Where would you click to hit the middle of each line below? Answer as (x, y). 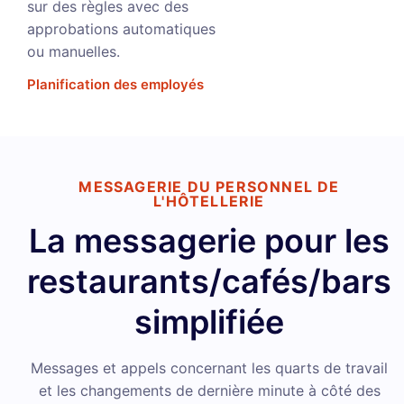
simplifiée (209, 322)
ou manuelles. (73, 51)
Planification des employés (115, 84)
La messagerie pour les (209, 241)
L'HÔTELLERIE (209, 201)
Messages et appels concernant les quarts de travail (209, 368)
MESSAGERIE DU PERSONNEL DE (209, 187)
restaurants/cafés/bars (209, 281)
